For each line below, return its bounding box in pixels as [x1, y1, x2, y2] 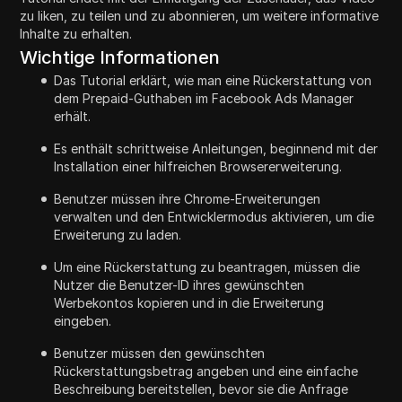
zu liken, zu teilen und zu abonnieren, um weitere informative [20, 7, 380, 23]
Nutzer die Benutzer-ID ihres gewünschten [54, 276, 305, 293]
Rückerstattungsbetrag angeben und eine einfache [54, 363, 359, 379]
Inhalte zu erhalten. [20, 25, 133, 41]
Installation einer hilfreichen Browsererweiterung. [54, 158, 343, 174]
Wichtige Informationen [20, 46, 221, 68]
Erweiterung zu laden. [54, 226, 182, 242]
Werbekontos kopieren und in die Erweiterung [54, 294, 325, 310]
